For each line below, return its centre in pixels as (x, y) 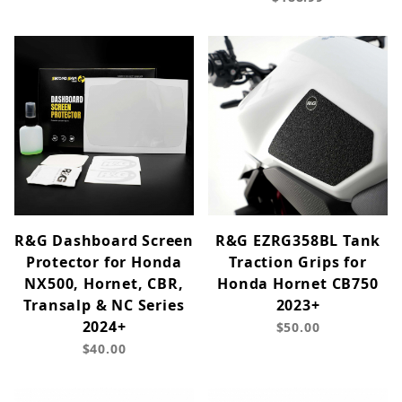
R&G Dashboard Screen (105, 241)
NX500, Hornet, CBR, (104, 284)
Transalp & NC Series (104, 306)
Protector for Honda (104, 262)
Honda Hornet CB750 (298, 284)
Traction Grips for (298, 262)
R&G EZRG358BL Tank (298, 241)
